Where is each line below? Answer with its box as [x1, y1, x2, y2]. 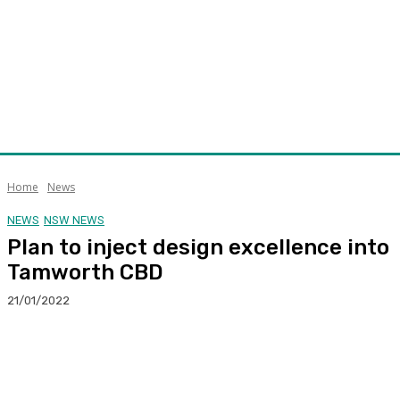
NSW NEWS [44, 212, 104, 227]
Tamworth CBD [7, 259, 163, 285]
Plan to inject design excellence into [7, 234, 389, 260]
